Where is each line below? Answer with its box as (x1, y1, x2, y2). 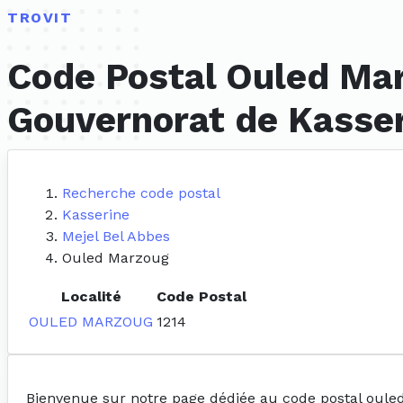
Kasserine (62, 206, 130, 224)
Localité (60, 288, 121, 306)
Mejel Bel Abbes (62, 228, 170, 246)
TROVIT (7, 9, 73, 26)
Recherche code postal (62, 184, 220, 202)
